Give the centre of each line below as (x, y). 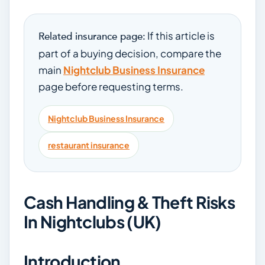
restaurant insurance (89, 145)
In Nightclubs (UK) (93, 222)
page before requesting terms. (111, 86)
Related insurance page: (92, 36)
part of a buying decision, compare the (130, 53)
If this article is (180, 35)
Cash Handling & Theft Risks (130, 202)
